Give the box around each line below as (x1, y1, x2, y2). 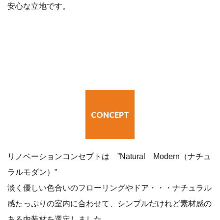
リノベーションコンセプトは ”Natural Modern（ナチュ (7, 152, 211, 161)
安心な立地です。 (7, 2, 70, 11)
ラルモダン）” (7, 168, 57, 177)
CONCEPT (91, 110, 129, 120)
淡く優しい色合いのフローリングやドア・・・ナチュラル (7, 184, 212, 192)
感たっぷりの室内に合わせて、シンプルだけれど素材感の (7, 199, 212, 208)
